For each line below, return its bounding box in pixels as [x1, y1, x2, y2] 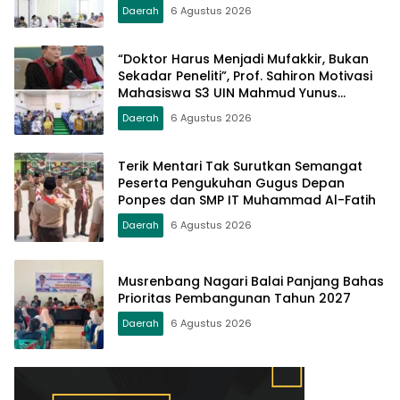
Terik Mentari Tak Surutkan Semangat [118, 156, 362, 175]
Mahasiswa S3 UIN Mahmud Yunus [118, 83, 337, 102]
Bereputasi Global [118, 10, 237, 29]
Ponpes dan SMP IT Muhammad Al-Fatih [118, 190, 376, 209]
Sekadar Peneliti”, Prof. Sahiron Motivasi [118, 66, 372, 85]
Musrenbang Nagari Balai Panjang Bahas [118, 272, 384, 291]
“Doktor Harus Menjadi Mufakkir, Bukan [118, 49, 369, 68]
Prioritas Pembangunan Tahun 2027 [118, 289, 351, 308]
